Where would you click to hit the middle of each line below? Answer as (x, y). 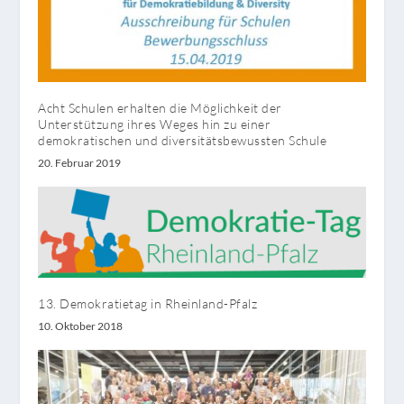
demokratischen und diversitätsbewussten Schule (183, 140)
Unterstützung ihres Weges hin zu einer (155, 124)
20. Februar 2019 (80, 162)
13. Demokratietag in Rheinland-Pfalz (148, 304)
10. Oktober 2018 (81, 326)
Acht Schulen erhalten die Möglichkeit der (160, 107)
